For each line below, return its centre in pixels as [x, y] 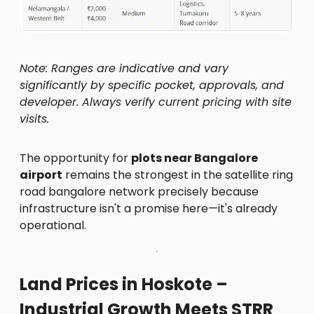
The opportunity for [75, 158]
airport [41, 175]
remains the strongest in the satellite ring [178, 175]
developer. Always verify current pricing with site [156, 102]
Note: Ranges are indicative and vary [124, 69]
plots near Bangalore [194, 158]
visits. [34, 119]
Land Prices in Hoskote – [124, 285]
